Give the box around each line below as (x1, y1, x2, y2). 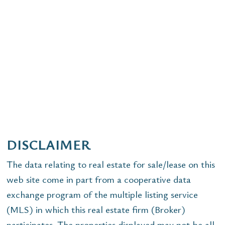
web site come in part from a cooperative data (7, 172, 191, 185)
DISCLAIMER (7, 134, 91, 154)
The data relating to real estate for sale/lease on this (7, 157, 215, 170)
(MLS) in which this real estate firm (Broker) (7, 202, 185, 215)
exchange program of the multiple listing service (7, 187, 198, 200)
